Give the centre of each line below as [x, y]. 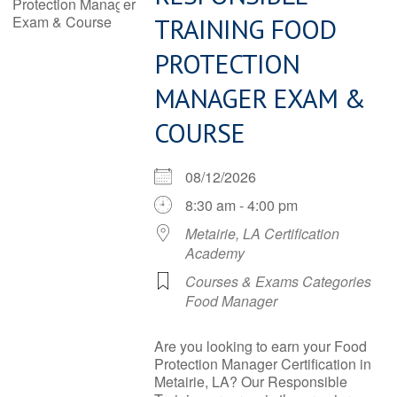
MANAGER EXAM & [260, 98]
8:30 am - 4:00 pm [241, 205]
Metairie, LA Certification [262, 234]
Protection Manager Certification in [263, 364]
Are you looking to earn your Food [261, 346]
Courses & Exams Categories [278, 281]
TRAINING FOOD [245, 29]
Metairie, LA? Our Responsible [251, 381]
